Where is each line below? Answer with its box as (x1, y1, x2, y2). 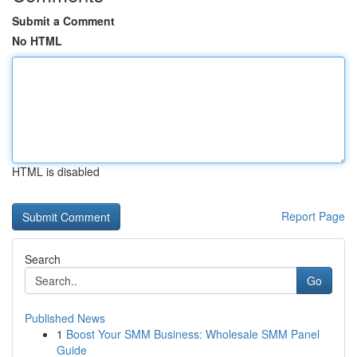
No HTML (12, 33, 62, 49)
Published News (25, 310, 105, 326)
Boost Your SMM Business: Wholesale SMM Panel (66, 326, 320, 342)
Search (25, 251, 61, 267)
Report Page (281, 208, 345, 224)
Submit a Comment (12, 13, 115, 29)
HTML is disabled (12, 163, 100, 179)
